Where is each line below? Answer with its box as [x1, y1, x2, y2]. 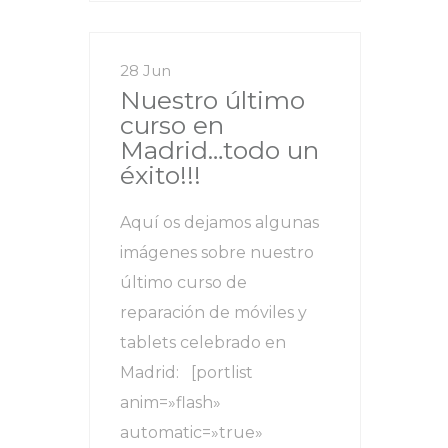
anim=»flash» [120, 393, 221, 413]
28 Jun [120, 61, 171, 81]
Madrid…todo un [120, 135, 319, 166]
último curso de [120, 273, 247, 293]
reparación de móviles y [120, 303, 307, 323]
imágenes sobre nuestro [120, 243, 314, 263]
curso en [120, 110, 224, 141]
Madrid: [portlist [120, 363, 253, 383]
